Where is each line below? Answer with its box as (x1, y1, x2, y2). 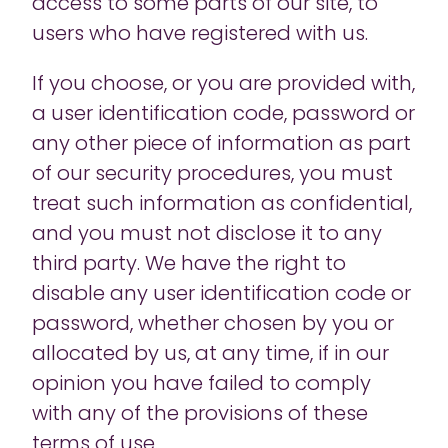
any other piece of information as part (32, 135, 411, 155)
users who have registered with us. (32, 25, 371, 45)
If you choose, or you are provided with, (32, 75, 415, 95)
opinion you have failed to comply (32, 375, 371, 395)
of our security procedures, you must (32, 165, 393, 185)
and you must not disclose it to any (32, 225, 382, 245)
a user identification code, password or (32, 105, 415, 125)
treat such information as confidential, (32, 195, 412, 215)
